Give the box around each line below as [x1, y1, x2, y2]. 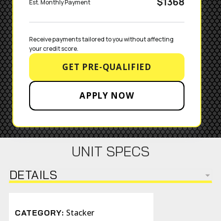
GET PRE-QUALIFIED [62, 61, 151, 73]
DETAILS [9, 167, 58, 182]
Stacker [66, 207, 95, 219]
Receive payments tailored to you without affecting [29, 35, 175, 43]
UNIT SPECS [72, 143, 149, 160]
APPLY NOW [79, 90, 134, 101]
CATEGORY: [15, 208, 65, 218]
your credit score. [29, 44, 78, 53]
